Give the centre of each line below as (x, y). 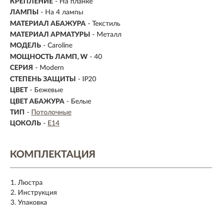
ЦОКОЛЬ (26, 124)
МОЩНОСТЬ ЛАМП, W (49, 57)
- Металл (107, 34)
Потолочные (51, 112)
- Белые (79, 101)
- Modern (50, 68)
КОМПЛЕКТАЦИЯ (53, 155)
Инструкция (37, 193)
